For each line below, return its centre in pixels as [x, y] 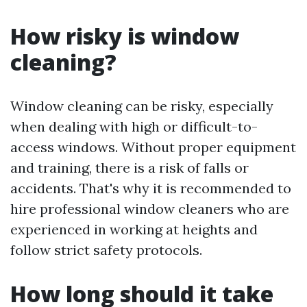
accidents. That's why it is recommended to [151, 188]
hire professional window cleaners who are [150, 209]
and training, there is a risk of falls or [130, 168]
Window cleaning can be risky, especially [142, 106]
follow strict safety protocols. [106, 250]
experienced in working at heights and [134, 229]
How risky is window [125, 36]
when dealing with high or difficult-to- [134, 126]
